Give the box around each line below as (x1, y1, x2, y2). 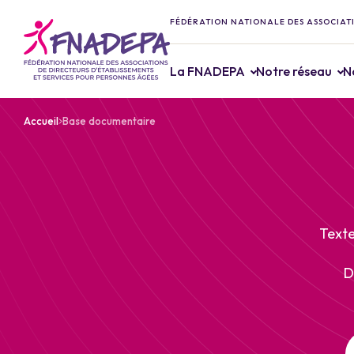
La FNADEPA (170, 63, 245, 79)
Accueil (24, 115, 58, 127)
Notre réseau (256, 63, 332, 79)
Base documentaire (62, 115, 156, 127)
